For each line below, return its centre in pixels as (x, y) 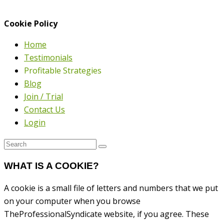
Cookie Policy (31, 23)
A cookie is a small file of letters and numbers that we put (111, 188)
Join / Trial (43, 96)
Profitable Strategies (63, 70)
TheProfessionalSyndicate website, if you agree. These (106, 214)
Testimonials (48, 57)
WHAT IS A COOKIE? (51, 165)
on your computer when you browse (72, 201)
